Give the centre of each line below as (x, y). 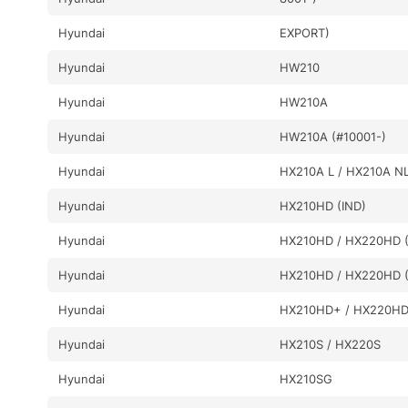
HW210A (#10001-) (333, 136)
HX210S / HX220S (331, 344)
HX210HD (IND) (323, 205)
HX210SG (306, 378)
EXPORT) (305, 32)
